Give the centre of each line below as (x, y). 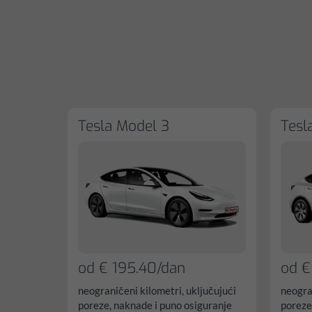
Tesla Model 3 (124, 126)
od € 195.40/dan (132, 268)
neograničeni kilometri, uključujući (157, 290)
